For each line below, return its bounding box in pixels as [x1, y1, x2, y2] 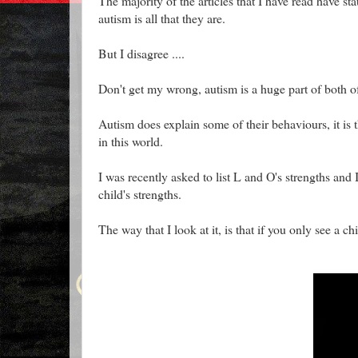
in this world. [98, 132, 163, 149]
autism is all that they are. [98, 9, 225, 26]
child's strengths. [98, 185, 181, 202]
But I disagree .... [98, 44, 185, 62]
